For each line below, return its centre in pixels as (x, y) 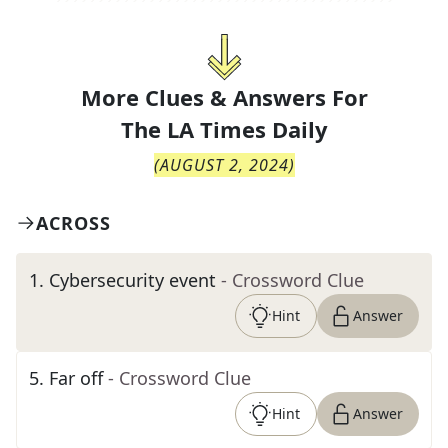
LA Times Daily (247, 129)
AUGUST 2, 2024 (224, 165)
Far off (76, 378)
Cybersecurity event (132, 280)
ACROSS (73, 223)
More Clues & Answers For (224, 97)
